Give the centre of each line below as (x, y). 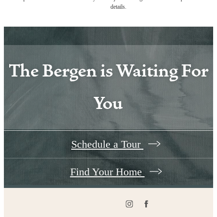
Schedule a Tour (107, 144)
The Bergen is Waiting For (108, 71)
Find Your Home (107, 171)
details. (118, 7)
